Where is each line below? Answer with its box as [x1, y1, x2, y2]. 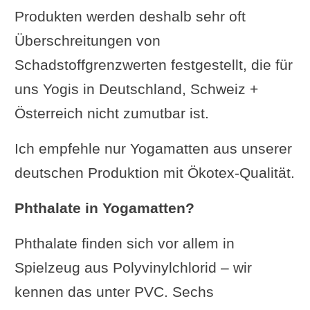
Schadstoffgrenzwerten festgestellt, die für [14, 56, 293, 73]
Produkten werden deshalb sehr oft [14, 8, 246, 24]
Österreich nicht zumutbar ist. [14, 104, 209, 121]
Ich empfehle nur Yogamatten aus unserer [14, 140, 292, 156]
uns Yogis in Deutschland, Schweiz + [14, 80, 258, 97]
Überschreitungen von [14, 32, 161, 48]
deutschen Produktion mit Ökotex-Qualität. [14, 164, 295, 181]
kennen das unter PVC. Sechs [14, 283, 214, 300]
